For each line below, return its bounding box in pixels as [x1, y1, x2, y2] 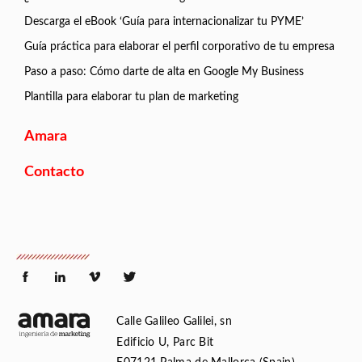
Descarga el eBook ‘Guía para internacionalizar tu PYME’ [24, 16, 304, 28]
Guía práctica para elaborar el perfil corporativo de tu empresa [24, 41, 335, 53]
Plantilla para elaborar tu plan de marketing [24, 91, 238, 103]
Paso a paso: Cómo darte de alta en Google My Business [24, 66, 304, 78]
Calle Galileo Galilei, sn [116, 316, 232, 328]
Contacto [24, 165, 84, 180]
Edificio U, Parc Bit [116, 336, 214, 348]
